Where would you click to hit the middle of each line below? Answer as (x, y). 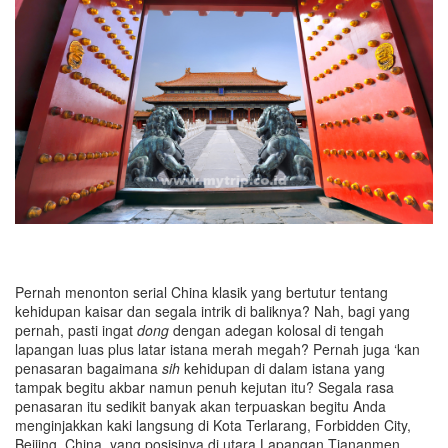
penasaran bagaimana (88, 367)
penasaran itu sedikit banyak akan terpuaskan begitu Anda (200, 405)
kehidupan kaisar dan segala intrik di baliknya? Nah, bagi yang (212, 310)
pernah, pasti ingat (76, 329)
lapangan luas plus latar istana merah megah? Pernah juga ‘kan (217, 348)
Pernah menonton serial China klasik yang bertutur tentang (201, 291)
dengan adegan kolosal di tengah (276, 329)
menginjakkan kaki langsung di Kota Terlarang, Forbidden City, (213, 424)
